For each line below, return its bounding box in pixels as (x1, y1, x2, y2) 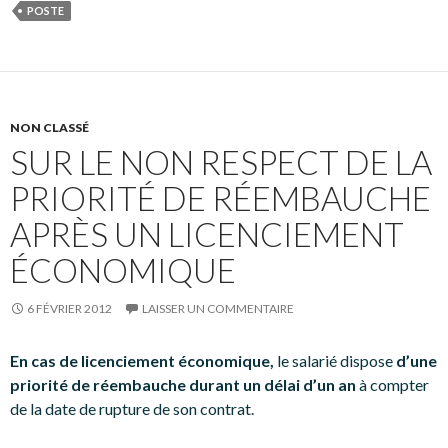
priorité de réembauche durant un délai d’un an (10, 375, 356, 394)
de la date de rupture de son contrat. (10, 399, 254, 418)
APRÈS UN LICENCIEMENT (10, 214, 404, 254)
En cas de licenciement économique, (10, 351, 274, 370)
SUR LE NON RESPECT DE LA (10, 142, 432, 182)
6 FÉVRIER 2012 (27, 301, 112, 316)
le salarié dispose (274, 351, 393, 370)
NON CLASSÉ (10, 120, 89, 135)
